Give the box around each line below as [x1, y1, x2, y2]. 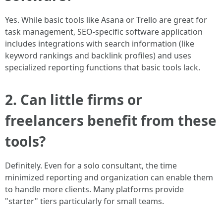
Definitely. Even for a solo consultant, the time [5, 160, 177, 171]
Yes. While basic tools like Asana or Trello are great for [5, 14, 207, 25]
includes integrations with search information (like [5, 38, 194, 49]
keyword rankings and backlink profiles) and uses [5, 50, 191, 61]
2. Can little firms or [5, 90, 142, 109]
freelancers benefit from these [5, 111, 217, 130]
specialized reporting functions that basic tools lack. [5, 62, 200, 73]
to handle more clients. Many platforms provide [5, 184, 184, 195]
